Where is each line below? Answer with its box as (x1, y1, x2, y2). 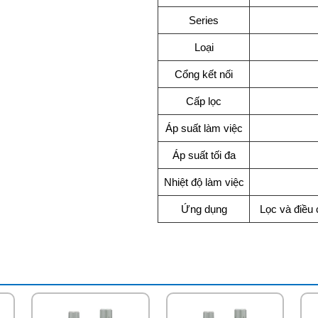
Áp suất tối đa (172, 148, 236, 161)
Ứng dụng (180, 202, 227, 215)
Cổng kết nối (175, 67, 234, 80)
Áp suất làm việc (165, 121, 243, 134)
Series (189, 13, 219, 26)
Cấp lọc (186, 94, 222, 107)
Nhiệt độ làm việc (163, 175, 244, 188)
